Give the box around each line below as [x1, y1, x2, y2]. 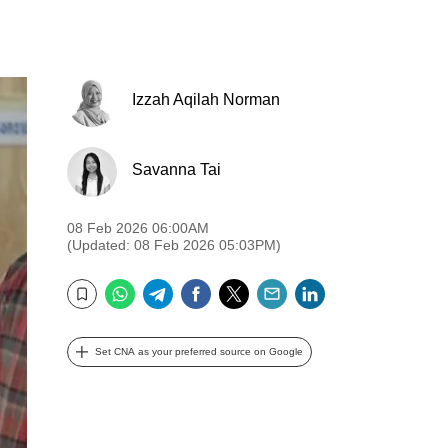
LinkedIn [325, 276, 400, 298]
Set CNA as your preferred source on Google [95, 346, 303, 357]
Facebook [211, 276, 298, 298]
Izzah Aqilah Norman [132, 90, 280, 108]
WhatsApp [135, 276, 227, 298]
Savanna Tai [132, 160, 221, 178]
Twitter [249, 276, 308, 298]
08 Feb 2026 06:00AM [67, 220, 209, 236]
